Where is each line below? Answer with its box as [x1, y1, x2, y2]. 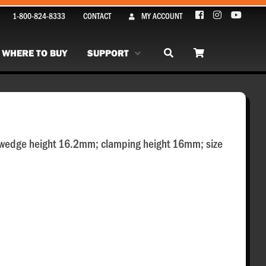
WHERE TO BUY [2, 47, 67, 59]
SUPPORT [87, 47, 129, 59]
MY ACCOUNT [141, 9, 183, 21]
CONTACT [83, 9, 112, 21]
